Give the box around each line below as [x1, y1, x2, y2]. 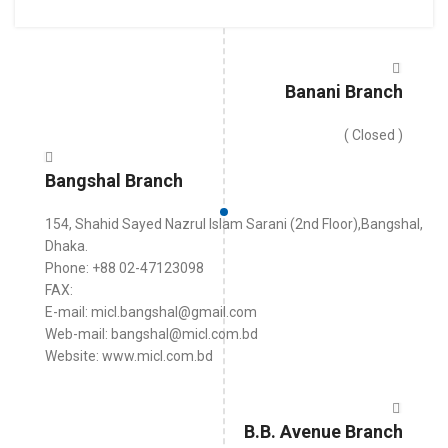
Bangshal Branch [45, 170, 183, 191]
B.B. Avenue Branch [244, 421, 403, 442]
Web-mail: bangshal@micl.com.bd [45, 326, 258, 342]
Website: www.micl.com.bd [45, 348, 213, 364]
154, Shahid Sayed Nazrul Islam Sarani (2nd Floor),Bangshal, [45, 216, 423, 232]
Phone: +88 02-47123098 [45, 260, 204, 276]
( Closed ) [344, 127, 403, 143]
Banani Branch [285, 81, 403, 102]
